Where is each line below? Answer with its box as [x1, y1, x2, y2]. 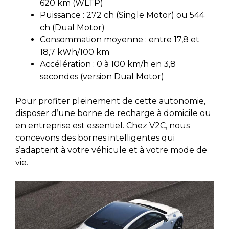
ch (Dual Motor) [40, 22, 105, 33]
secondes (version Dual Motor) [40, 72, 164, 82]
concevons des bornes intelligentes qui [15, 133, 175, 143]
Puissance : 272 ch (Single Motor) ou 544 [40, 10, 204, 20]
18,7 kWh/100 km [40, 47, 109, 57]
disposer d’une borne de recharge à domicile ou [15, 108, 211, 119]
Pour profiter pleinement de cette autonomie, [15, 96, 205, 106]
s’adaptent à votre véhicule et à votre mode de [15, 145, 207, 155]
